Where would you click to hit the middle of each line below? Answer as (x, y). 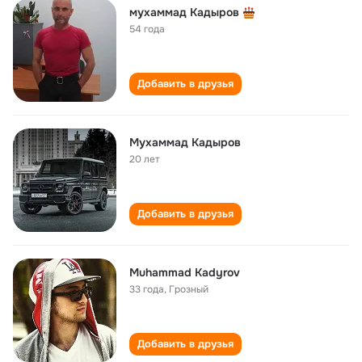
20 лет (145, 159)
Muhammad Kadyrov (185, 272)
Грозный (189, 289)
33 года (147, 289)
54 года (147, 29)
